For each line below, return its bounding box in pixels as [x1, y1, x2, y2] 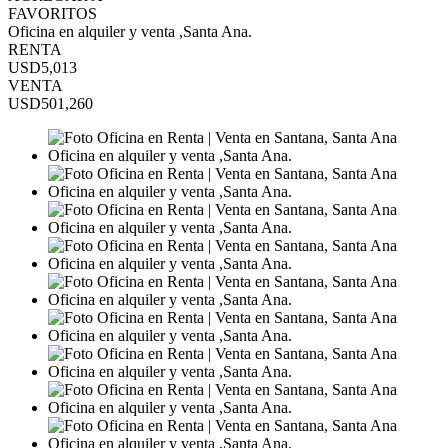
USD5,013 [8, 59, 77, 76]
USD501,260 [8, 95, 93, 112]
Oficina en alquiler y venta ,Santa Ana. [8, 23, 252, 40]
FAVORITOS [8, 5, 97, 22]
